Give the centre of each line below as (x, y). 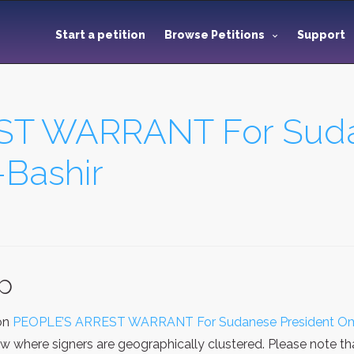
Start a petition (100, 35)
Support (322, 35)
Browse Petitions (215, 35)
